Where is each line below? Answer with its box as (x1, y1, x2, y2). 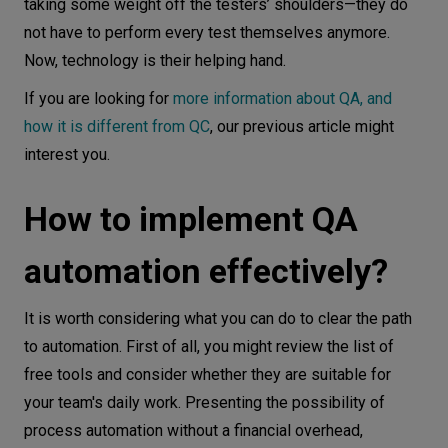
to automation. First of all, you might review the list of (24, 337, 394, 356)
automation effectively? (24, 251, 396, 291)
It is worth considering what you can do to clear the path (24, 309, 412, 328)
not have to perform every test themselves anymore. (24, 23, 390, 42)
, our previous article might (210, 117, 394, 136)
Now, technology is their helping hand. (24, 51, 290, 70)
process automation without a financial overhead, (24, 421, 363, 440)
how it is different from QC (24, 117, 210, 136)
